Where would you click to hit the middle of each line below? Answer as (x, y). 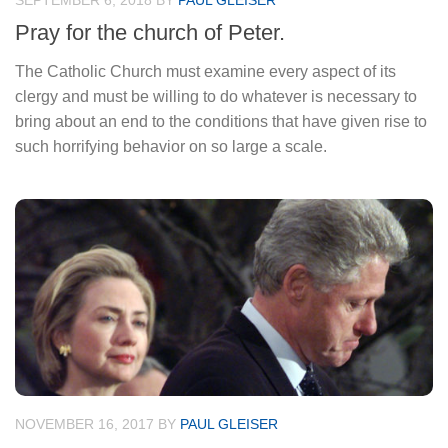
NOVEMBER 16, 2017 (84, 424)
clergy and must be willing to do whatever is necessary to (216, 97)
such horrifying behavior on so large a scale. (171, 147)
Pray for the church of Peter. (150, 33)
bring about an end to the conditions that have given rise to (221, 122)
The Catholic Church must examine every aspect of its (205, 72)
